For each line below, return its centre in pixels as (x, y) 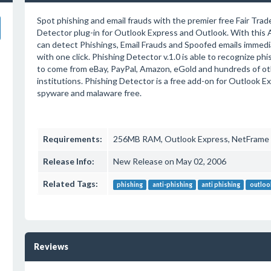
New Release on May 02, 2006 (169, 161)
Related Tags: (70, 184)
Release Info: (68, 161)
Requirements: (72, 139)
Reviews (51, 247)
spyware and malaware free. (89, 93)
